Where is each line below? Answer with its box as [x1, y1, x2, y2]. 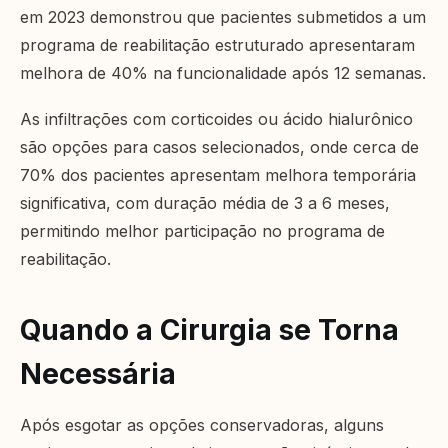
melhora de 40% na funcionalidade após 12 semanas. [20, 63, 426, 84]
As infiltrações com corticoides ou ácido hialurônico [20, 109, 413, 130]
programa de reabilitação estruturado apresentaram [20, 35, 415, 56]
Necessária [20, 357, 176, 392]
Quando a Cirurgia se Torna [20, 313, 399, 348]
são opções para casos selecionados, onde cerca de [20, 137, 419, 158]
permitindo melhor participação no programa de [20, 221, 385, 242]
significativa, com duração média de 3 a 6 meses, [20, 193, 390, 214]
